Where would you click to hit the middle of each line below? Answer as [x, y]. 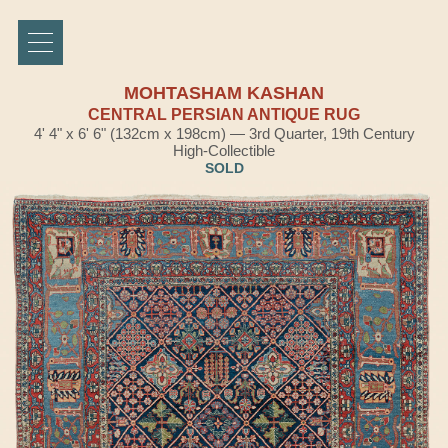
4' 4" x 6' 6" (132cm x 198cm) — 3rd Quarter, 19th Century [224, 133]
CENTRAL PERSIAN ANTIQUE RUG [224, 114]
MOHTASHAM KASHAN [224, 93]
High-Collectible [224, 150]
